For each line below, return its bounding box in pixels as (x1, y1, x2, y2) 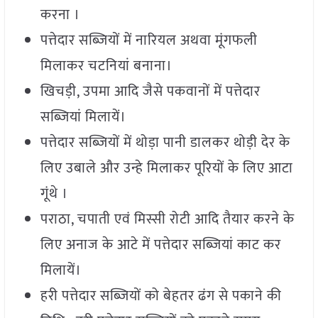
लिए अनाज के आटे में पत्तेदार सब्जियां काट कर (40, 233, 281, 258)
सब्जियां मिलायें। (40, 105, 126, 130)
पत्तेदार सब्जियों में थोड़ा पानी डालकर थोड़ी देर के (40, 131, 290, 155)
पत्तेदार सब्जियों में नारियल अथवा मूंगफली (40, 28, 258, 53)
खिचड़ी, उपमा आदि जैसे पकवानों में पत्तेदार (40, 79, 261, 104)
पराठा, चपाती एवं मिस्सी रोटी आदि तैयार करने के (40, 207, 295, 232)
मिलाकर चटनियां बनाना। (40, 54, 172, 79)
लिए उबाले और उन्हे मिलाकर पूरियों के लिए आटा (40, 156, 293, 181)
